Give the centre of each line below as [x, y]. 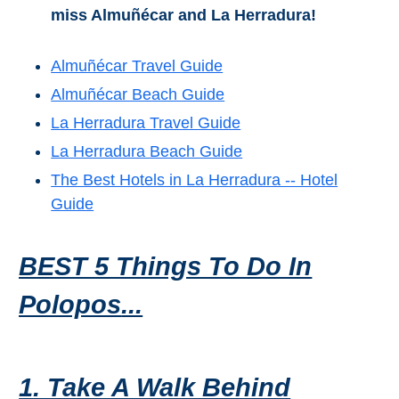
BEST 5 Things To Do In [166, 267]
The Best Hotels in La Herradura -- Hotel [195, 180]
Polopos [70, 305]
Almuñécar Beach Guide [138, 95]
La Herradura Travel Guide [146, 123]
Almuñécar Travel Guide [137, 66]
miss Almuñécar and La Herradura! [184, 16]
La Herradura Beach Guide [147, 152]
